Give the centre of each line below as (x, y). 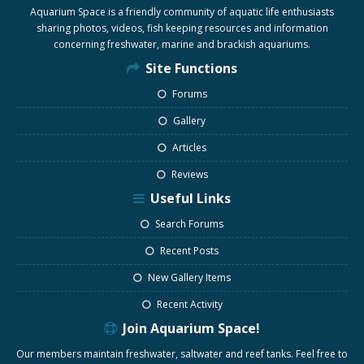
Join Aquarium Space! (190, 328)
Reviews (188, 174)
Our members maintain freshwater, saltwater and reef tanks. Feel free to (182, 354)
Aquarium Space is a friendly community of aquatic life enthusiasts (182, 12)
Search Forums (188, 224)
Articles (188, 147)
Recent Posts (188, 251)
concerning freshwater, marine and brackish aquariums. (182, 44)
